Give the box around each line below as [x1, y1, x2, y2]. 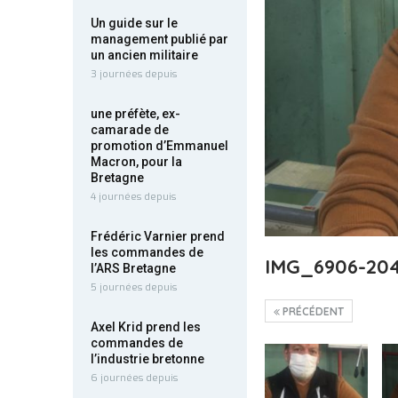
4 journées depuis [91, 190, 176, 203]
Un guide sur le [91, 16, 178, 30]
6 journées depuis [91, 371, 178, 385]
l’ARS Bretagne [91, 261, 176, 275]
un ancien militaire [91, 48, 198, 62]
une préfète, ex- [91, 107, 180, 121]
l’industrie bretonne [91, 352, 204, 366]
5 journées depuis [91, 281, 177, 294]
